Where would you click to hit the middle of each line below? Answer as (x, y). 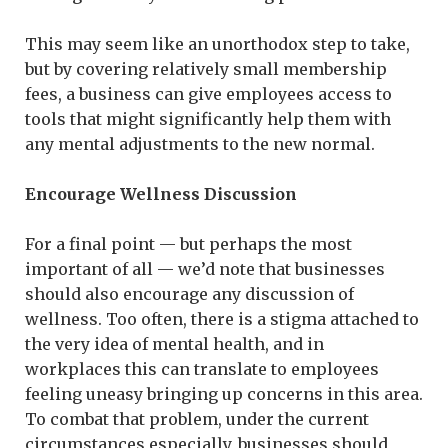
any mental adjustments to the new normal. (200, 143)
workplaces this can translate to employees (202, 368)
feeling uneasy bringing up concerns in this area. (224, 393)
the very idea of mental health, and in (174, 343)
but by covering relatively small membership (206, 68)
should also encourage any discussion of (189, 293)
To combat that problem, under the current (197, 418)
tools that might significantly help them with (208, 118)
